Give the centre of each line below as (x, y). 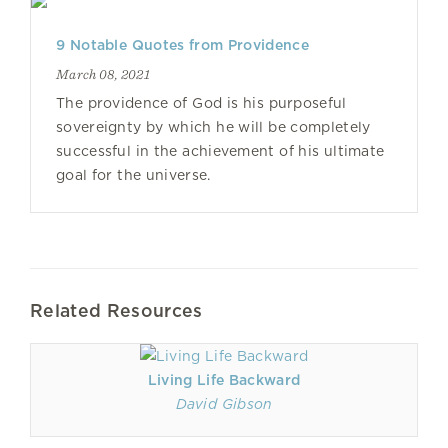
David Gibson (224, 404)
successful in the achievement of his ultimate (220, 151)
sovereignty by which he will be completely (213, 127)
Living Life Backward (224, 380)
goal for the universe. (133, 175)
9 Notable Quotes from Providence (182, 45)
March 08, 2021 (103, 74)
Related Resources (116, 310)
